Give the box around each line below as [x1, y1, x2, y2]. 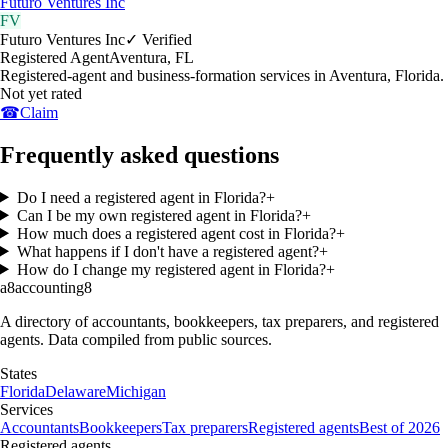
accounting [15, 278, 84, 296]
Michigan [106, 382, 166, 400]
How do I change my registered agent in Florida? [16, 260, 326, 278]
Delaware [45, 382, 106, 400]
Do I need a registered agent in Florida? [16, 188, 266, 206]
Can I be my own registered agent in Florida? [16, 206, 302, 224]
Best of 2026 [359, 418, 440, 436]
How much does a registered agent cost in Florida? [16, 224, 336, 242]
